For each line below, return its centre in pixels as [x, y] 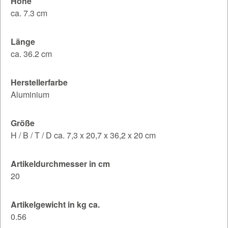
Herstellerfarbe [39, 82]
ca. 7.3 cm [29, 13]
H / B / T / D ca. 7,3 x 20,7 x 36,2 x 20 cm [83, 135]
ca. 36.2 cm [31, 53]
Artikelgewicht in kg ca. [55, 204]
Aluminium [30, 94]
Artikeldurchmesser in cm [60, 163]
